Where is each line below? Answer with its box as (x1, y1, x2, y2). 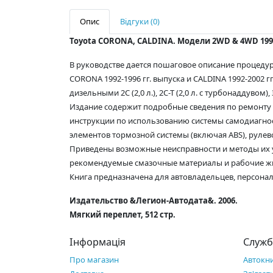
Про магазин (69, 254, 119, 266)
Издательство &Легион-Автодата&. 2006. (69, 195, 238, 207)
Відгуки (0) (120, 16, 160, 27)
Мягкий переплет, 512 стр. (69, 209, 175, 221)
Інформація (69, 235, 126, 249)
